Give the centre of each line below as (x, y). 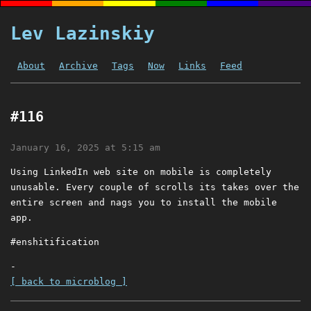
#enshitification (55, 242)
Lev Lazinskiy (83, 33)
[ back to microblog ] (69, 282)
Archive (78, 66)
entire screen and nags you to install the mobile (144, 203)
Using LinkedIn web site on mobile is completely (141, 172)
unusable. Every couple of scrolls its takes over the (155, 187)
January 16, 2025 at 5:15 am (85, 148)
